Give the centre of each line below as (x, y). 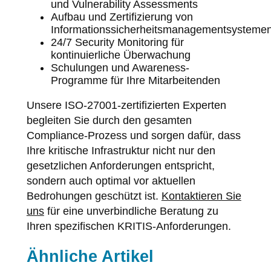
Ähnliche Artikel (90, 256)
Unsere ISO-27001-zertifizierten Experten (126, 105)
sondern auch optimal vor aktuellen (111, 181)
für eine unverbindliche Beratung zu (131, 211)
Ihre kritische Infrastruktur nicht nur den (121, 150)
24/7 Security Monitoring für (117, 42)
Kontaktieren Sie (201, 196)
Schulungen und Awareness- (120, 67)
